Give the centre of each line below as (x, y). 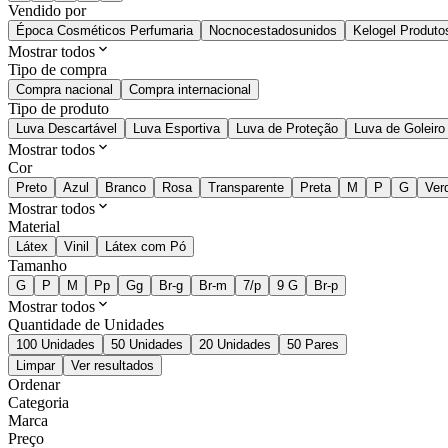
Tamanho (37, 266)
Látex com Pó (145, 247)
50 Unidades (147, 345)
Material (34, 227)
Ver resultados (112, 366)
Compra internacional (190, 90)
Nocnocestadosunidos (273, 31)
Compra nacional (64, 90)
